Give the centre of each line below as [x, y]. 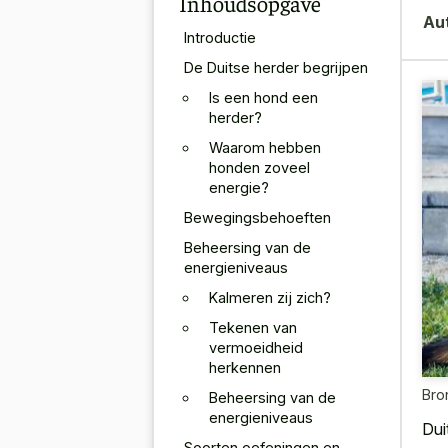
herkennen [245, 367]
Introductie [220, 37]
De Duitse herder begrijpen [276, 67]
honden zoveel [259, 167]
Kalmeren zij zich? [270, 297]
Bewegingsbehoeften [257, 217]
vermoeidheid [256, 347]
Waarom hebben [265, 147]
